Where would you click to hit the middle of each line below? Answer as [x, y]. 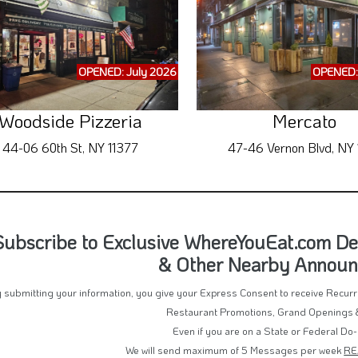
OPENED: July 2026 [127, 72]
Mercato [304, 121]
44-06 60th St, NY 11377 [70, 148]
